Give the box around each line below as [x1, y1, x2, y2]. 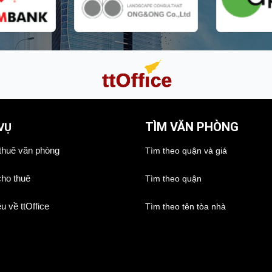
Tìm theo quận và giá [145, 146, 227, 156]
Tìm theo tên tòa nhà [145, 201, 226, 211]
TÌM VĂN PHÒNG [145, 120, 239, 135]
